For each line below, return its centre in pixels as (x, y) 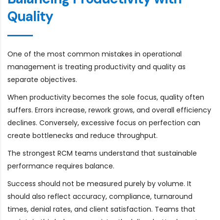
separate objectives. (42, 79)
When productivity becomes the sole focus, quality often (106, 97)
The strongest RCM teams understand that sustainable (102, 153)
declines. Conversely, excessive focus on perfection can (104, 123)
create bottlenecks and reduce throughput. (82, 135)
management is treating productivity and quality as (96, 67)
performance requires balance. (61, 166)
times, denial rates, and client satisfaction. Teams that (101, 209)
